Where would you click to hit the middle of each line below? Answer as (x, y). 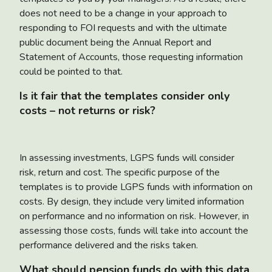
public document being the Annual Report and (115, 42)
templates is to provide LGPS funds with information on (136, 187)
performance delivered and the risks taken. (109, 245)
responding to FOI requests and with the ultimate (123, 28)
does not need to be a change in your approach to (123, 13)
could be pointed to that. (71, 71)
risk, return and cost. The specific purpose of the (120, 172)
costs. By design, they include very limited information (132, 201)
